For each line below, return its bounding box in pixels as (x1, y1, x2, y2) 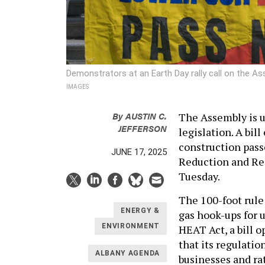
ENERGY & (121, 206, 160, 215)
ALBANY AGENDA (95, 249, 160, 258)
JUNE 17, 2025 (111, 146, 167, 157)
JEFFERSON (118, 121, 167, 134)
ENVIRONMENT (102, 222, 160, 231)
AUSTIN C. (125, 109, 167, 122)
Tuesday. (179, 169, 222, 183)
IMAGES (66, 83, 89, 90)
